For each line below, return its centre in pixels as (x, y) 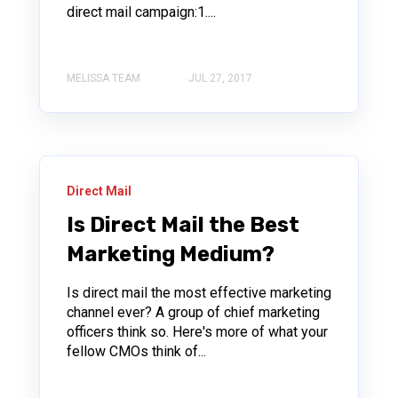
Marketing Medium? (171, 254)
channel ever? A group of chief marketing (193, 312)
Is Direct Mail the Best (183, 224)
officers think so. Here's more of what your (197, 331)
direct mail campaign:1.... (141, 12)
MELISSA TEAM (103, 78)
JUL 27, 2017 (220, 78)
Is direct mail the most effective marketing (199, 292)
